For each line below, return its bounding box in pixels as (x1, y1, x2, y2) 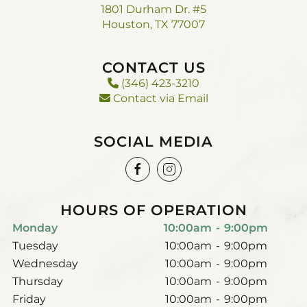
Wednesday (12, 257, 78, 271)
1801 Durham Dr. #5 (101, 3, 206, 16)
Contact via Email (110, 92, 208, 106)
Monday (12, 221, 58, 235)
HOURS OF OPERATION (60, 201, 247, 219)
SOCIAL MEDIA (94, 133, 213, 151)
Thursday (12, 275, 63, 288)
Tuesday (12, 239, 58, 253)
